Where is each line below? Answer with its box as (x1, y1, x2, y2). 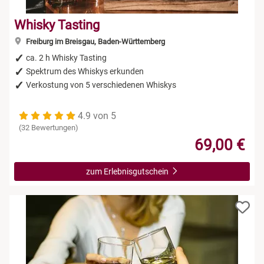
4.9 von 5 (78, 110, 116, 121)
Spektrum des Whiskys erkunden (26, 66, 144, 76)
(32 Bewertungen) (19, 123, 78, 132)
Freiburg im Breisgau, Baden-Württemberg (24, 37, 165, 46)
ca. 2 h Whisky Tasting (26, 52, 107, 62)
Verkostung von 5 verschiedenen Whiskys (26, 80, 176, 90)
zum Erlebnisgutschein (85, 166, 170, 176)
